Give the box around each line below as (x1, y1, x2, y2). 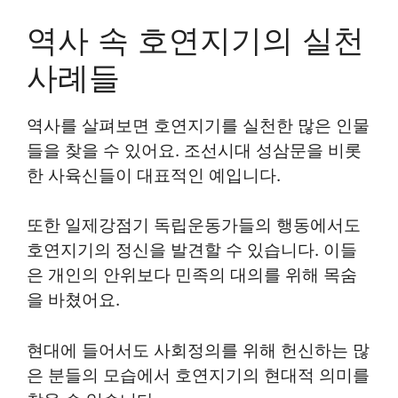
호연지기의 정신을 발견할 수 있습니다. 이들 (27, 240, 357, 260)
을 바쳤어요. (27, 290, 120, 310)
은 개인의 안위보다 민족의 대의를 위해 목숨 (27, 265, 357, 285)
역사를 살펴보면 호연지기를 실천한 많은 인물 (27, 115, 370, 136)
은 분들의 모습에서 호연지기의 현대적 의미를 (27, 364, 370, 386)
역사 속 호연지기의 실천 (27, 20, 364, 59)
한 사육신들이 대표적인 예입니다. (27, 164, 281, 186)
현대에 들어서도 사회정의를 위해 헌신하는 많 (27, 339, 370, 361)
